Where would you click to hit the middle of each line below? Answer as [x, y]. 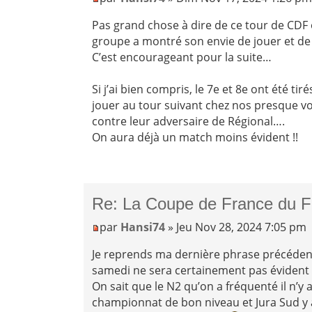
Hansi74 [143, 227]
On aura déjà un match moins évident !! [195, 137]
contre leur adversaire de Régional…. [189, 121]
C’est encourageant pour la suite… [182, 57]
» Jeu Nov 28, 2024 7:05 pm [236, 227]
